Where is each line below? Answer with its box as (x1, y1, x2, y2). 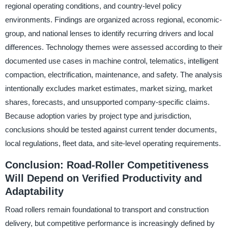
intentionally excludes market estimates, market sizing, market (5, 83, 212, 93)
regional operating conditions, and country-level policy (5, 1, 182, 10)
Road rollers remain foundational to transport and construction (5, 205, 209, 214)
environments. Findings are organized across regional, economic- (5, 15, 222, 24)
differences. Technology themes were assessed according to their (5, 42, 222, 51)
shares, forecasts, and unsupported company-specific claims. (5, 97, 210, 106)
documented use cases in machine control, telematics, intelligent (5, 56, 218, 65)
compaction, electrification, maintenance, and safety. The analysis (5, 70, 222, 79)
